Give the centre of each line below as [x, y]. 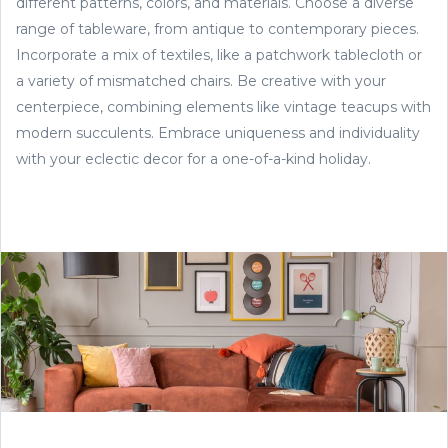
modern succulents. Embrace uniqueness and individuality [218, 132]
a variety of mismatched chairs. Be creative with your [201, 80]
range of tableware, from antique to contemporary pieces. [217, 28]
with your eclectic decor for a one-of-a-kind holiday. [193, 158]
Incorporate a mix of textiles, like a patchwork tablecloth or [219, 54]
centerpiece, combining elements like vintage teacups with [223, 106]
